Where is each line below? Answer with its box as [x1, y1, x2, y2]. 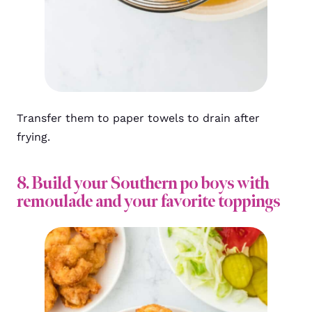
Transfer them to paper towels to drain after [17, 111, 260, 125]
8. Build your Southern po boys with [17, 172, 269, 195]
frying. [17, 130, 50, 144]
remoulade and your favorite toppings [17, 190, 280, 213]
